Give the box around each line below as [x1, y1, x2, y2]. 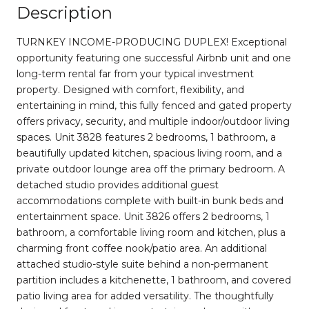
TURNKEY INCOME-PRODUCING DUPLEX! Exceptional [17, 35, 287, 48]
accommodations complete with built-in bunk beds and [17, 194, 283, 207]
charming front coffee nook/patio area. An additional [17, 241, 267, 255]
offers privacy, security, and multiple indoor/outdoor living [17, 114, 290, 128]
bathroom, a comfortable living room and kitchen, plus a [17, 226, 286, 239]
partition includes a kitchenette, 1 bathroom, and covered [17, 273, 291, 286]
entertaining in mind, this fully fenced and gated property [17, 99, 292, 112]
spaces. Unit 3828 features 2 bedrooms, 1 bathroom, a [17, 130, 276, 143]
